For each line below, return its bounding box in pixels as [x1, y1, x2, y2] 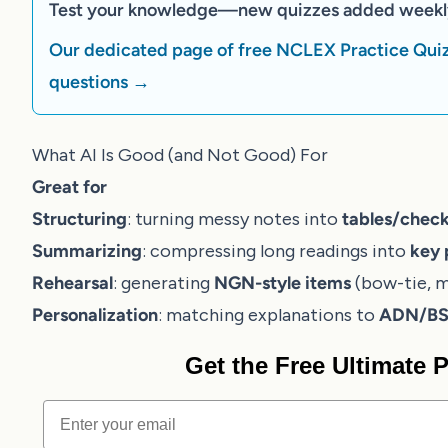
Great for [32, 176, 107, 198]
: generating [113, 272, 214, 294]
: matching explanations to [158, 304, 379, 326]
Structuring [32, 208, 127, 230]
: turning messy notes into [127, 208, 342, 230]
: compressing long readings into [142, 240, 410, 262]
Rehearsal [32, 272, 113, 294]
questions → [49, 71, 150, 93]
